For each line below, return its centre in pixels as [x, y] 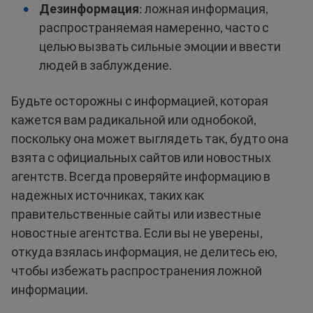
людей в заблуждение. [105, 65]
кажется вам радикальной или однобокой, [134, 120]
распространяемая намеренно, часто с [154, 28]
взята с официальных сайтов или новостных [141, 158]
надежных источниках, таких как [108, 195]
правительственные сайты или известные [136, 214]
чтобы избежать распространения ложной [137, 271]
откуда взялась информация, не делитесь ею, [144, 252]
